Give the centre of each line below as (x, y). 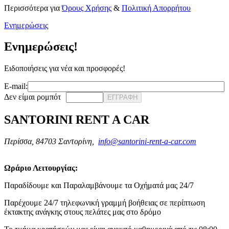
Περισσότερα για (33, 8)
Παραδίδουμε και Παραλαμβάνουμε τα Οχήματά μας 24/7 (99, 186)
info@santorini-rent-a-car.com (147, 142)
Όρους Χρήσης (87, 8)
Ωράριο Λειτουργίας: (41, 168)
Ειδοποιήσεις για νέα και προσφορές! (65, 68)
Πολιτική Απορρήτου (156, 8)
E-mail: (16, 86)
